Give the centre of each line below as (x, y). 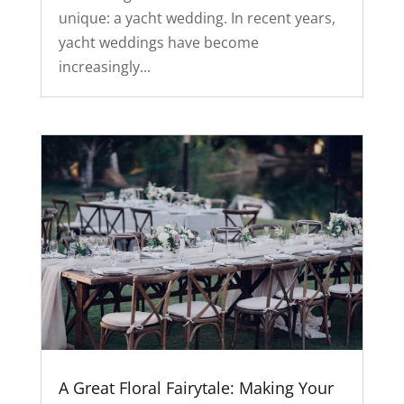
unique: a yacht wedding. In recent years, (197, 18)
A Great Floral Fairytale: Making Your (196, 388)
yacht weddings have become (158, 42)
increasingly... (104, 66)
